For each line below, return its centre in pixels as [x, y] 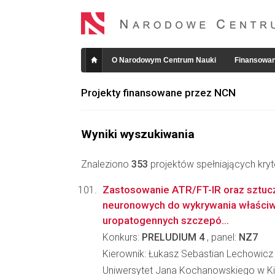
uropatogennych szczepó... [166, 220]
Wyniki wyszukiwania [138, 134]
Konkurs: [122, 237]
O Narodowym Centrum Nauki [164, 60]
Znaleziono [106, 164]
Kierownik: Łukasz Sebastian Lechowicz [188, 254]
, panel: [222, 237]
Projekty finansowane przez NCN [158, 93]
